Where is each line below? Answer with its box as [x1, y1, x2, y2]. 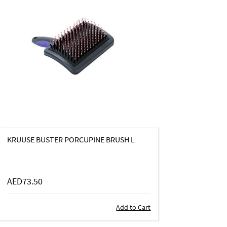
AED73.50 [7, 175, 43, 187]
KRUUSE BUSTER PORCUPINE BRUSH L [7, 134, 135, 144]
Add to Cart [116, 203, 151, 212]
